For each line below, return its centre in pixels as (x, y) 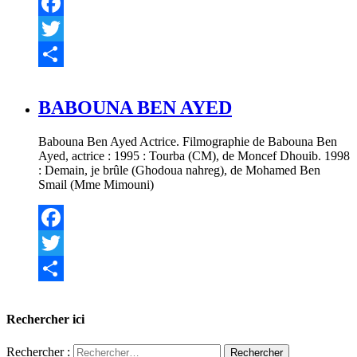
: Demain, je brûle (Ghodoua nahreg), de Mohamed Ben (179, 171)
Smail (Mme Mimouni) (96, 185)
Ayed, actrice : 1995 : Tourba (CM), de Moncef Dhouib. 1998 (194, 156)
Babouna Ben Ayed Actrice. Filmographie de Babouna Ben (188, 142)
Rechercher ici (45, 320)
